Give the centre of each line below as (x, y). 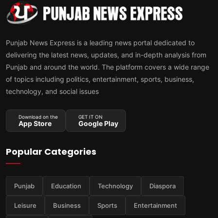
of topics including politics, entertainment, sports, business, (100, 79)
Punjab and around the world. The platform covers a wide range (108, 67)
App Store (35, 124)
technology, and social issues (52, 91)
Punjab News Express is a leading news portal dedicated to (100, 43)
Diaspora (163, 186)
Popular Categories (51, 152)
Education (66, 186)
